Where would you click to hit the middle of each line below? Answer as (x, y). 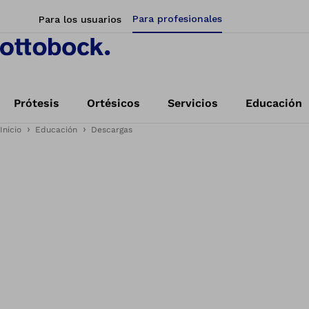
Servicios (193, 103)
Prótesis (37, 103)
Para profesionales (177, 19)
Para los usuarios (80, 19)
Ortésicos (113, 103)
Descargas (112, 130)
